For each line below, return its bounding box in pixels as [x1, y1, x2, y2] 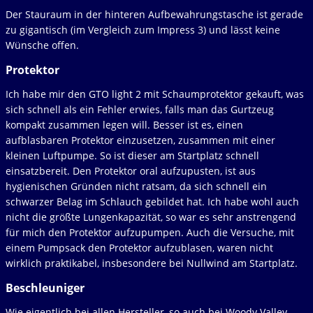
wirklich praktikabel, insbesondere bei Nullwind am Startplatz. [6, 256, 298, 270]
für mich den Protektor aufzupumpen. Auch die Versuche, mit [6, 226, 294, 240]
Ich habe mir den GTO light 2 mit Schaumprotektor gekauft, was [6, 87, 304, 101]
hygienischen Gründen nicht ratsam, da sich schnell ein [6, 180, 267, 194]
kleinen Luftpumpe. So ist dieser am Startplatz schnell [6, 149, 259, 163]
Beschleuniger [6, 280, 85, 296]
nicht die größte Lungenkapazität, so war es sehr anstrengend [6, 210, 296, 224]
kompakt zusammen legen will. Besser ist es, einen [6, 118, 243, 132]
